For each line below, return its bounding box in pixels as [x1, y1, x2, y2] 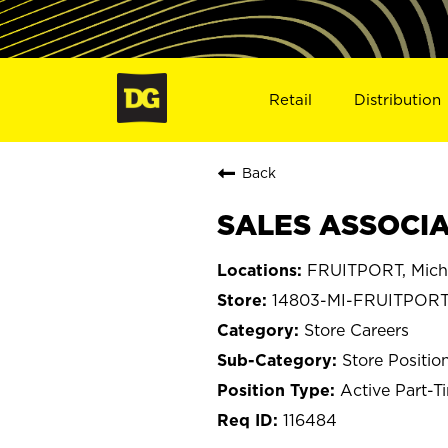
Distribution [354, 90, 442, 108]
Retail [268, 90, 312, 108]
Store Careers [304, 320, 409, 339]
